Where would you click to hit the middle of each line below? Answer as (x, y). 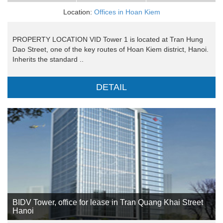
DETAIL (111, 87)
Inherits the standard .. (48, 59)
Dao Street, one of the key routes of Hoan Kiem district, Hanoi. (111, 50)
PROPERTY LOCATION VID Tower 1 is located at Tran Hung (108, 40)
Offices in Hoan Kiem (127, 12)
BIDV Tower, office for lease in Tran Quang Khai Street (108, 203)
